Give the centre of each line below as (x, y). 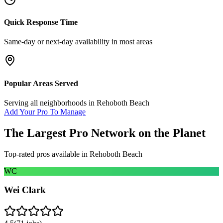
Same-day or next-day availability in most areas (78, 42)
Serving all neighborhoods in (50, 103)
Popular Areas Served (41, 83)
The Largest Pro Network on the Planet (105, 133)
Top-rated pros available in (47, 154)
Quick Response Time (41, 22)
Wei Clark (25, 190)
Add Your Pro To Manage (45, 111)
